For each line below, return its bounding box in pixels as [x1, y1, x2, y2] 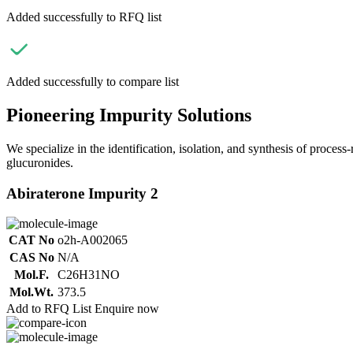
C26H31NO [58, 268, 120, 282]
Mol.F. [14, 268, 49, 282]
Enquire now [95, 302, 159, 316]
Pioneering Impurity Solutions [6, 104, 251, 125]
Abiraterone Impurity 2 [6, 184, 158, 202]
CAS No [9, 251, 54, 265]
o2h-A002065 [58, 233, 128, 247]
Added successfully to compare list [6, 75, 179, 88]
